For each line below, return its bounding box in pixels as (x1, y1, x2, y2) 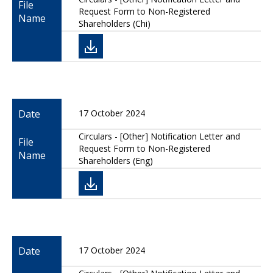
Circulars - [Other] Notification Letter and (79, 130, 240, 142)
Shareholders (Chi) (79, 18, 151, 29)
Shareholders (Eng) (79, 155, 153, 166)
